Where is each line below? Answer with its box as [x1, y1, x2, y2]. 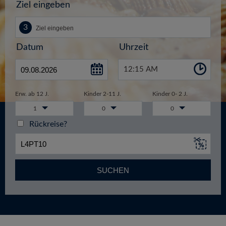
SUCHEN [97, 165, 129, 175]
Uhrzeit [119, 43, 148, 52]
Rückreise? [25, 120, 67, 129]
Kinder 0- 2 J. [152, 91, 188, 97]
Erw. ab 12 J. [15, 91, 49, 97]
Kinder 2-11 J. [83, 91, 121, 97]
